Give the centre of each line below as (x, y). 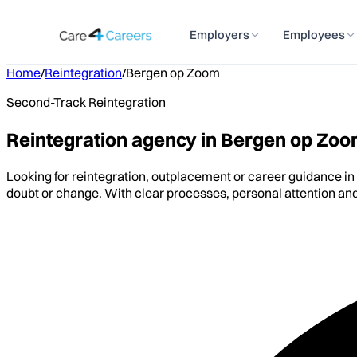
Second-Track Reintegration (86, 102)
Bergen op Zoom (173, 73)
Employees (314, 35)
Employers (220, 35)
